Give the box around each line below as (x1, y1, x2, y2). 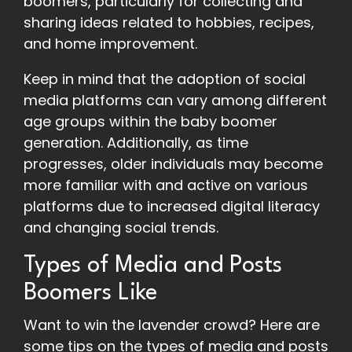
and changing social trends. (24, 218, 218, 238)
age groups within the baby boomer (24, 112, 277, 132)
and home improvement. (24, 34, 197, 54)
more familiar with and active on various (24, 175, 308, 196)
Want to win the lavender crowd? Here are (24, 315, 320, 335)
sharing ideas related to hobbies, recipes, (24, 13, 314, 33)
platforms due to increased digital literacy (24, 196, 320, 217)
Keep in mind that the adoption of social (24, 69, 306, 90)
